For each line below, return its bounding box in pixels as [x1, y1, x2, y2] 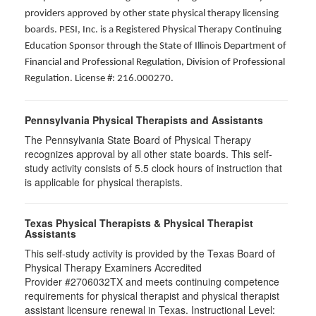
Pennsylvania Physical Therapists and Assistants [25, 113, 263, 128]
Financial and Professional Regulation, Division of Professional [25, 57, 285, 68]
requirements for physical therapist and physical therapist [25, 288, 279, 303]
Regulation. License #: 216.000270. [25, 73, 174, 85]
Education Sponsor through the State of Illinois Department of [25, 41, 286, 52]
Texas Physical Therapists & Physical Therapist [25, 216, 253, 231]
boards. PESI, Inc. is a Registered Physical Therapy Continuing [25, 25, 281, 36]
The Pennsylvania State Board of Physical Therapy [25, 133, 251, 147]
